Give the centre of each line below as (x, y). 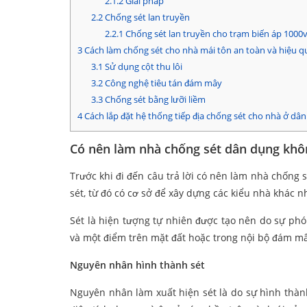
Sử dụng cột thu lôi (142, 67)
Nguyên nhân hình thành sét (137, 265)
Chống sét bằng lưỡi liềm (154, 100)
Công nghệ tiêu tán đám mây (162, 83)
